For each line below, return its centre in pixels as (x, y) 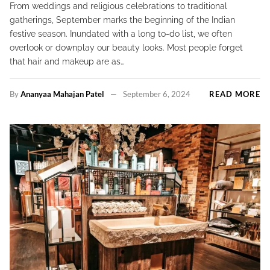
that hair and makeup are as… (67, 62)
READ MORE (235, 94)
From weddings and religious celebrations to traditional (118, 6)
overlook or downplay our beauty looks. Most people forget (126, 48)
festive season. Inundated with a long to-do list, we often (121, 34)
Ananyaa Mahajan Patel (62, 94)
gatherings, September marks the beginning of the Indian (122, 20)
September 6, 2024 (156, 94)
